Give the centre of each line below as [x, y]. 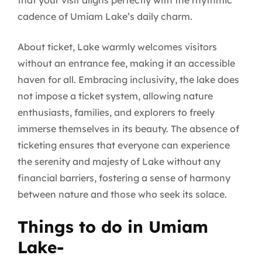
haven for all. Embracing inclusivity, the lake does [128, 80]
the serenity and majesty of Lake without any [119, 162]
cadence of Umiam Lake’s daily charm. [105, 17]
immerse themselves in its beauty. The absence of [128, 129]
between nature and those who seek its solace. [122, 194]
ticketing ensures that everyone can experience [124, 145]
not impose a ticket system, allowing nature [115, 96]
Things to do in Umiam [113, 227]
